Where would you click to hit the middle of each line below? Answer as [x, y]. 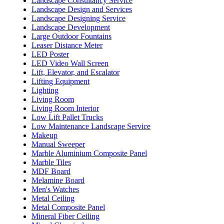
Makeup [44, 135]
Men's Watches [55, 189]
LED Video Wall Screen [70, 63]
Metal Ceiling [53, 198]
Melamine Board [58, 180]
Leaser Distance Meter [67, 45]
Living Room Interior [65, 108]
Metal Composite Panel [68, 207]
